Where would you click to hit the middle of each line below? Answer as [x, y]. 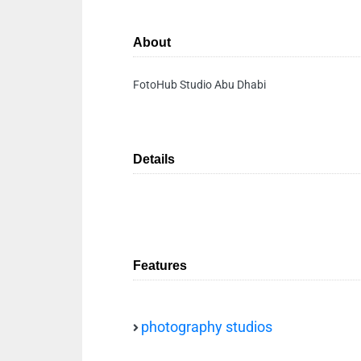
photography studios [207, 327]
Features [160, 266]
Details [154, 159]
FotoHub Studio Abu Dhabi [199, 85]
